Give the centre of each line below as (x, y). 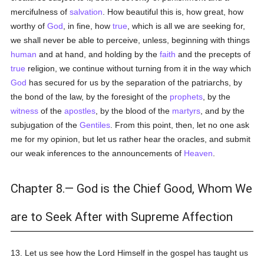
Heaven (199, 153)
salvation (86, 12)
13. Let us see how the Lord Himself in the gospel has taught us (130, 253)
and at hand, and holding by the (98, 54)
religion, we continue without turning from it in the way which (138, 68)
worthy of (29, 26)
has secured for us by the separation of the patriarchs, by (135, 82)
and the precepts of (213, 54)
